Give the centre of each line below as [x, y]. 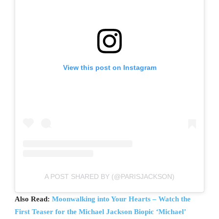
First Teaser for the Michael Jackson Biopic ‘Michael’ [100, 211]
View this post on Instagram [109, 67]
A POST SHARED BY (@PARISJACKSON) [109, 176]
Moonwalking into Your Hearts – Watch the [121, 199]
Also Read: [33, 199]
